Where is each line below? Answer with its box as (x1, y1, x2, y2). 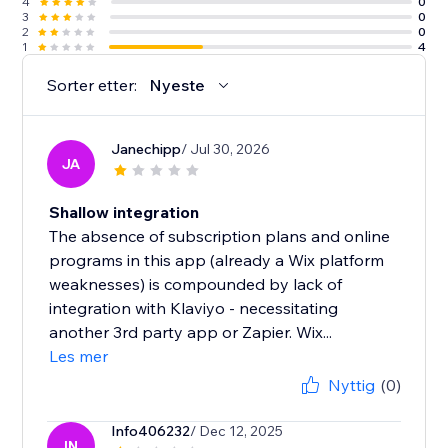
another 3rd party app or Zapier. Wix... (49, 322, 333, 343)
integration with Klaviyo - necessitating (49, 298, 339, 319)
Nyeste (149, 75, 206, 96)
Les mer (49, 346, 109, 367)
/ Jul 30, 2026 (181, 140, 271, 159)
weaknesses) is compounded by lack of (49, 274, 343, 295)
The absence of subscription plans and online (49, 226, 391, 247)
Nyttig (327, 375, 375, 396)
